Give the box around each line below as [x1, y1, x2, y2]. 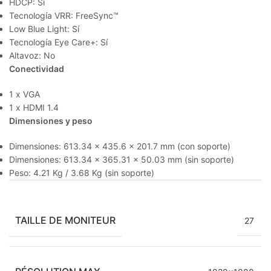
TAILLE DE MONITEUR [15, 214, 116, 226]
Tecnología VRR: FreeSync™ [9, 10, 119, 21]
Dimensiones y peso [9, 115, 93, 126]
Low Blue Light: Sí [9, 23, 79, 34]
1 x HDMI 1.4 [9, 102, 59, 113]
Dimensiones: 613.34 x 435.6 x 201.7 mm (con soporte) [9, 140, 230, 151]
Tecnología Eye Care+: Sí [9, 36, 108, 47]
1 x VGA [9, 88, 40, 99]
